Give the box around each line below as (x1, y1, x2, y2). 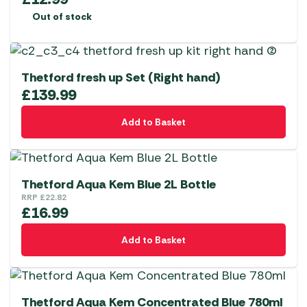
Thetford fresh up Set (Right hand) (21, 69, 221, 86)
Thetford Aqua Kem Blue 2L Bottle (21, 176, 216, 193)
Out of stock (32, 10, 92, 23)
